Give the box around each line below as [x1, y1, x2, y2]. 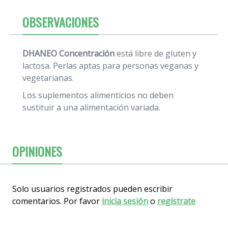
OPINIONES [12, 141, 62, 160]
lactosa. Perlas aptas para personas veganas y [22, 60, 198, 71]
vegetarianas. [22, 72, 74, 83]
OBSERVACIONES [22, 12, 99, 31]
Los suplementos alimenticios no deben [22, 89, 174, 101]
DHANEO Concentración [22, 47, 115, 59]
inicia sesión [102, 195, 148, 207]
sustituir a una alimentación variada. [22, 101, 160, 113]
